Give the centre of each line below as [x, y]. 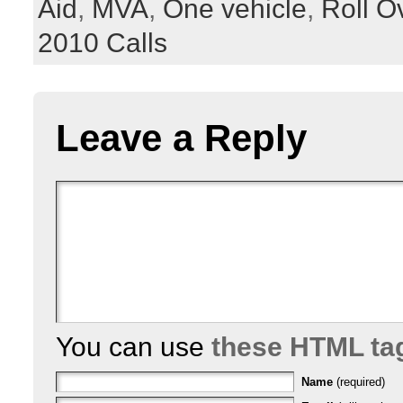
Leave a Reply [181, 138]
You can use [134, 346]
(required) [361, 381]
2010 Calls [103, 42]
